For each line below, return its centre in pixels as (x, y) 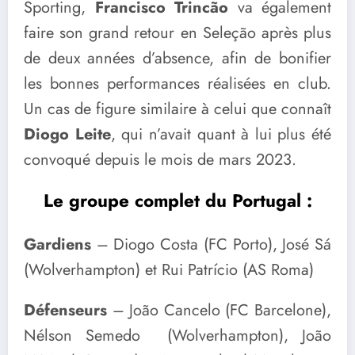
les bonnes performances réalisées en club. (177, 84)
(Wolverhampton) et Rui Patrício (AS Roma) (169, 269)
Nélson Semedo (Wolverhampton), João (177, 336)
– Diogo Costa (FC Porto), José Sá (214, 244)
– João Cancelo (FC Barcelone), (219, 311)
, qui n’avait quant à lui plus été (221, 135)
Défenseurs (65, 311)
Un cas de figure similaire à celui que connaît (177, 109)
